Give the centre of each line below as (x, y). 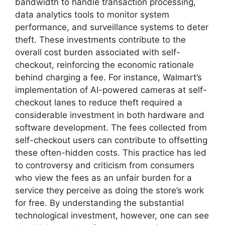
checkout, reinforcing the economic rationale (104, 65)
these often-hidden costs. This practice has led (111, 153)
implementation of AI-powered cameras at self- (111, 90)
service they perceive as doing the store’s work (109, 191)
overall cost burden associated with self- (98, 52)
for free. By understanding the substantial (99, 203)
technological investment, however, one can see (112, 216)
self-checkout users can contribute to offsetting (111, 140)
